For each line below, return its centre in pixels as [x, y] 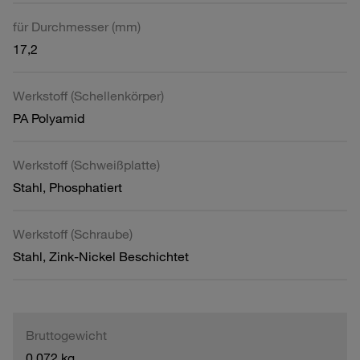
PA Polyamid [49, 118]
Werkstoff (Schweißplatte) [86, 164]
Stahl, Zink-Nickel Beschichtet [101, 256]
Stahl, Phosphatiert [67, 187]
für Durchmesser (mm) [77, 26]
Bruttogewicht [66, 335]
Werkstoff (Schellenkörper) [88, 95]
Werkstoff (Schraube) [73, 233]
